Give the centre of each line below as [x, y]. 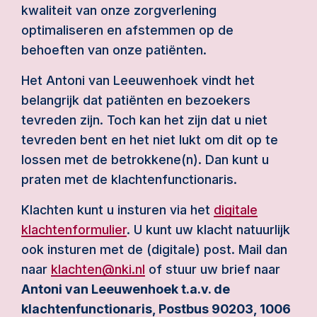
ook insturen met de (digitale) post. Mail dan [154, 249]
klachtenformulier [74, 230]
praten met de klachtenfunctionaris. [129, 179]
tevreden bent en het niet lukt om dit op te [150, 140]
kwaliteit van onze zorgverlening [119, 10]
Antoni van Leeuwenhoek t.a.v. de [126, 289]
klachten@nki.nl [98, 269]
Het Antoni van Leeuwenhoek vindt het [138, 80]
